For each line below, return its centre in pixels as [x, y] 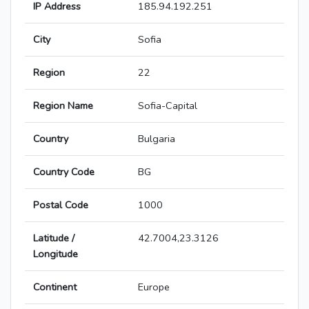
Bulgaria [157, 139]
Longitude [56, 254]
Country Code [64, 172]
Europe [154, 287]
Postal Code [61, 205]
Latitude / [54, 238]
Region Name [63, 106]
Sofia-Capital [168, 106]
